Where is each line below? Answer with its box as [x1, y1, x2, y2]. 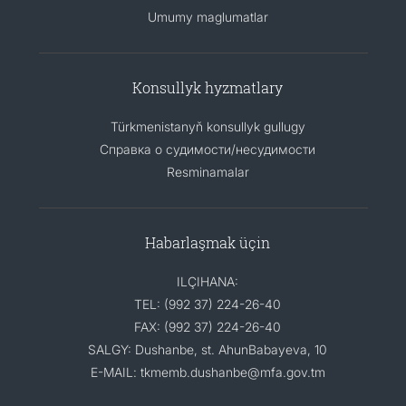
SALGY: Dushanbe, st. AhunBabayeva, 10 [88, 341, 327, 357]
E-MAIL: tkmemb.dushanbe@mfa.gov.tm [90, 363, 325, 380]
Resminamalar [166, 163, 249, 179]
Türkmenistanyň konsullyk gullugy [110, 118, 305, 134]
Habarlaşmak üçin [145, 232, 270, 252]
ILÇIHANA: [177, 273, 238, 289]
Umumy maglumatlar [147, 8, 268, 24]
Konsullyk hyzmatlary [132, 77, 283, 97]
